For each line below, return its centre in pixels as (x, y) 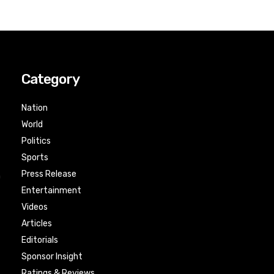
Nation (35, 108)
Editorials (40, 240)
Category (51, 79)
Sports (35, 157)
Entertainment (52, 191)
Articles (37, 224)
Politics (36, 141)
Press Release (49, 174)
